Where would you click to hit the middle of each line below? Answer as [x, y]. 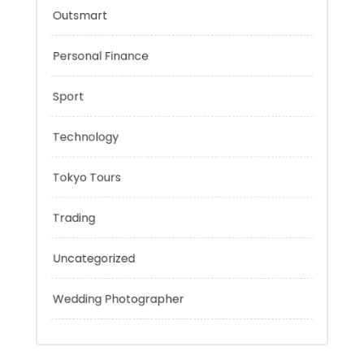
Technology [74, 225]
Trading [60, 317]
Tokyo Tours [75, 271]
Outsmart [67, 89]
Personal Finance [90, 134]
